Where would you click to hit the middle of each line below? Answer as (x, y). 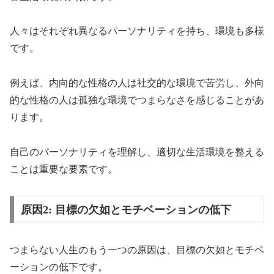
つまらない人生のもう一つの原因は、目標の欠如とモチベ (137, 250)
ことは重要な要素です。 (64, 169)
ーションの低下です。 (59, 267)
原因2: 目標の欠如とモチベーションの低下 (126, 209)
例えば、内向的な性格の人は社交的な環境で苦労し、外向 (137, 83)
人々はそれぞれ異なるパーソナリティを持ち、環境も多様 (137, 31)
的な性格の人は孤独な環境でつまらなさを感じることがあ (137, 100)
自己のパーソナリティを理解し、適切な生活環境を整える (137, 152)
